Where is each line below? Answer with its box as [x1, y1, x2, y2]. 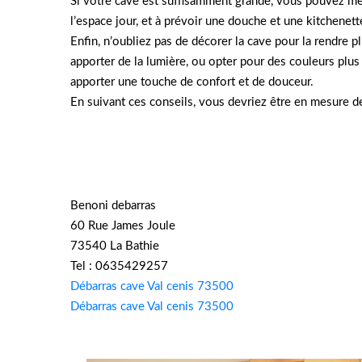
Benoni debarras [70, 200, 156, 212]
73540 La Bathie [70, 240, 159, 252]
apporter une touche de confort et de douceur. [70, 76, 314, 88]
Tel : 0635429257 [70, 260, 168, 272]
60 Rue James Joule [70, 220, 175, 232]
